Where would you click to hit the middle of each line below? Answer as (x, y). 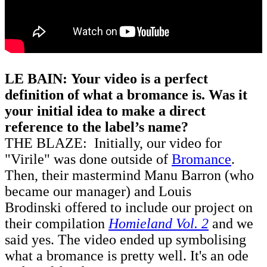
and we (231, 223)
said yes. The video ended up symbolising (125, 239)
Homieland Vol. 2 (159, 223)
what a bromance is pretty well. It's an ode (127, 255)
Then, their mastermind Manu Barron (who (129, 175)
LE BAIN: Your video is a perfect (106, 78)
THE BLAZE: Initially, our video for (113, 143)
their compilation (57, 223)
